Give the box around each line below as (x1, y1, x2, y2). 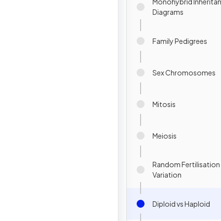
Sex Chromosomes (152, 68, 216, 77)
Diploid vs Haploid (152, 199, 210, 208)
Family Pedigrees (152, 36, 207, 45)
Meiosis (152, 131, 177, 140)
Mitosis (152, 99, 176, 109)
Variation (152, 170, 182, 179)
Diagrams (152, 7, 184, 16)
